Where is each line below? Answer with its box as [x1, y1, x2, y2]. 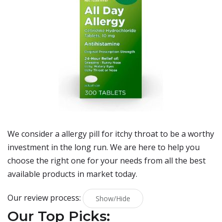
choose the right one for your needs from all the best [7, 155, 206, 166]
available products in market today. [7, 168, 137, 179]
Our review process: [7, 192, 83, 203]
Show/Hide [96, 194, 130, 203]
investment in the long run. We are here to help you [7, 142, 200, 153]
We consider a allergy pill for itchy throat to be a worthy [7, 128, 214, 139]
